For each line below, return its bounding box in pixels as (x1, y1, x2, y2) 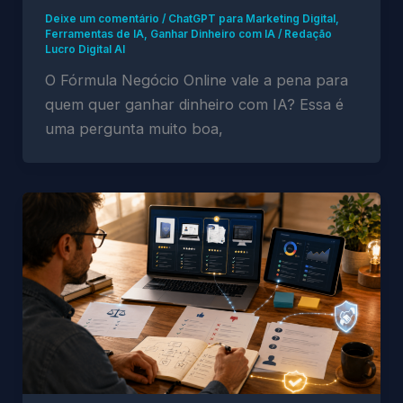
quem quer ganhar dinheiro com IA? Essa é (44, 94, 344, 113)
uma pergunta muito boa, (44, 119, 223, 138)
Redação (283, 27, 332, 40)
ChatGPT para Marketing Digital (167, 12, 336, 25)
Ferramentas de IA (44, 27, 144, 40)
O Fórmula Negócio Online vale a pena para (44, 70, 348, 89)
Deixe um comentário (44, 12, 159, 25)
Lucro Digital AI (44, 42, 125, 56)
